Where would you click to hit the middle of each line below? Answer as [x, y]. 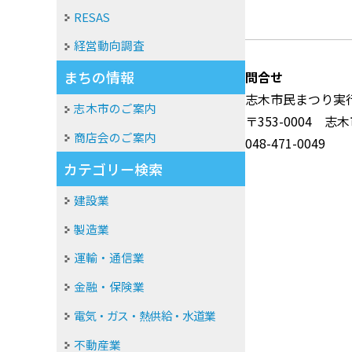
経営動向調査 [110, 46]
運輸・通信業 [110, 258]
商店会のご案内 [115, 137]
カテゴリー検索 [113, 169]
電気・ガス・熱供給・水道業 [145, 315]
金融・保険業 [110, 287]
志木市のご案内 [115, 108]
